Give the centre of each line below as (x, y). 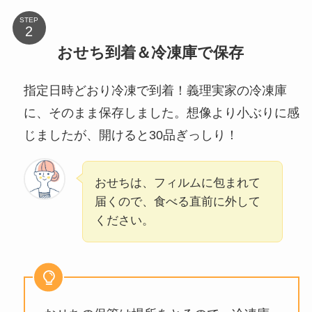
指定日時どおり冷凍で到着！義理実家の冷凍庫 (155, 90)
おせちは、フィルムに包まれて (177, 183)
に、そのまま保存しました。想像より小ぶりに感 (161, 112)
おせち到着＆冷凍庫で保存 (150, 52)
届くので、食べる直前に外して (177, 202)
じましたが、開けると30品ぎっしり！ (131, 135)
